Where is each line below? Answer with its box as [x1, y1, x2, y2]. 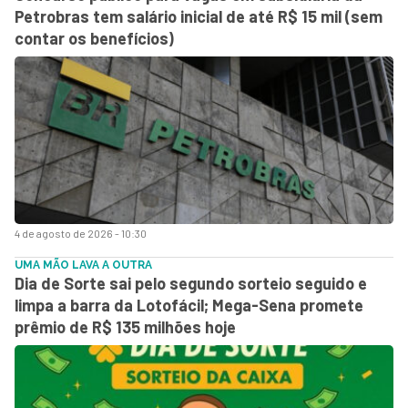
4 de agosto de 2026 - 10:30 [15, 226, 147, 240]
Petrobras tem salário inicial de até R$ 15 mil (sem [15, 5, 382, 26]
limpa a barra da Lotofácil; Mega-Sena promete [15, 294, 363, 315]
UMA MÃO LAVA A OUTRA [15, 258, 152, 271]
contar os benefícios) [15, 27, 174, 48]
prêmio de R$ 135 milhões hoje [15, 316, 236, 337]
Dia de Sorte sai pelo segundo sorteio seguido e [15, 272, 367, 293]
